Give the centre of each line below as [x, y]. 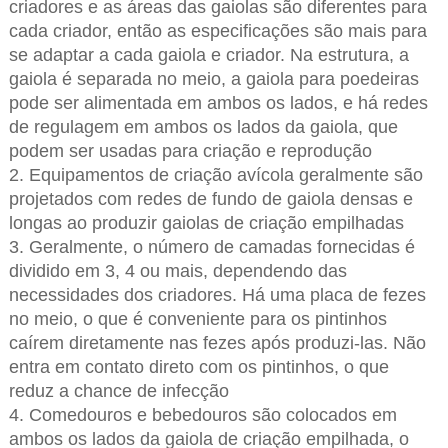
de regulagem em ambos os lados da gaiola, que [203, 127]
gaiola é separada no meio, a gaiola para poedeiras [213, 79]
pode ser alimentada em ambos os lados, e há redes [218, 103]
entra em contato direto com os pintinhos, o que [198, 367]
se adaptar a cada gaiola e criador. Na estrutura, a [208, 55]
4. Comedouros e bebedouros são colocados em [202, 415]
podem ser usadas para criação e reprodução [190, 151]
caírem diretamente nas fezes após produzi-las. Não [217, 343]
